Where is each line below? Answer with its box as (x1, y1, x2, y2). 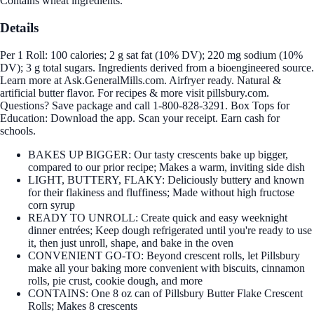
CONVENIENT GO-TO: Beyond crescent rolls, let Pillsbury (28, 249, 300, 261)
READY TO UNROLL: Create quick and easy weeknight (28, 211, 287, 224)
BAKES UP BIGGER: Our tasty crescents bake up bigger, (28, 148, 288, 161)
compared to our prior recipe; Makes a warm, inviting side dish (28, 161, 305, 173)
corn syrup (28, 198, 75, 211)
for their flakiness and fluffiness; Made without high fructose (28, 186, 294, 198)
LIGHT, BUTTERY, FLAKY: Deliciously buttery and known (28, 173, 304, 186)
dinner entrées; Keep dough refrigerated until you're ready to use (28, 224, 312, 236)
